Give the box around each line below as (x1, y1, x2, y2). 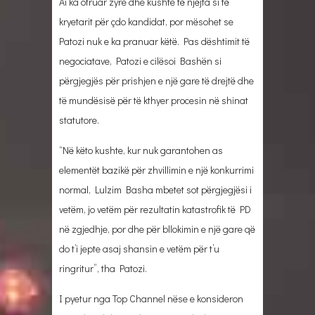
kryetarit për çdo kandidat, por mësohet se (59, 14, 233, 28)
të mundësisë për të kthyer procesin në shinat (59, 93, 248, 107)
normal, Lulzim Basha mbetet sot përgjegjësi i (59, 182, 252, 196)
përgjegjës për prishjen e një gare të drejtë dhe (59, 73, 254, 87)
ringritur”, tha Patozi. (59, 261, 147, 275)
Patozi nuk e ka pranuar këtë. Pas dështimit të (59, 34, 250, 48)
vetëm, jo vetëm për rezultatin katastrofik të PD (59, 202, 251, 216)
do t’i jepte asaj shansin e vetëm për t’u (59, 241, 219, 255)
